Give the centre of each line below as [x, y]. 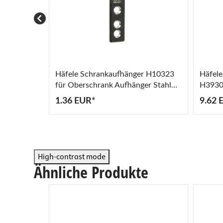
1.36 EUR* [75, 101]
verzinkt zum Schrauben [97, 96]
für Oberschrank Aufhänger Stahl [113, 85]
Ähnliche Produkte [91, 172]
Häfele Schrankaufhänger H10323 [115, 74]
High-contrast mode [72, 157]
